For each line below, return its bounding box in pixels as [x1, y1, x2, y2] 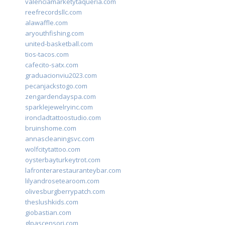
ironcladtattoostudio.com [25, 113, 101, 123]
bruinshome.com [25, 124, 76, 133]
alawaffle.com [25, 18, 68, 28]
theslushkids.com [25, 197, 78, 207]
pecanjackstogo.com [25, 81, 87, 91]
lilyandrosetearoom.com [25, 176, 99, 186]
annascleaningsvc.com [25, 134, 94, 144]
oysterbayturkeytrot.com [25, 155, 100, 165]
